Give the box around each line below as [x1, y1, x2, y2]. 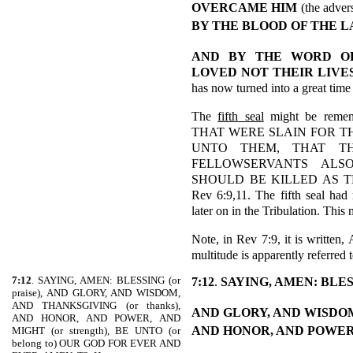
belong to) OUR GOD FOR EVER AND [12, 337, 180, 349]
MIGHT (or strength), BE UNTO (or [12, 325, 180, 336]
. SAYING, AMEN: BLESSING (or [32, 274, 180, 286]
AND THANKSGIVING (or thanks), [12, 299, 180, 311]
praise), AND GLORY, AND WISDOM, [12, 287, 180, 299]
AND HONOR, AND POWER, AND [12, 312, 180, 324]
